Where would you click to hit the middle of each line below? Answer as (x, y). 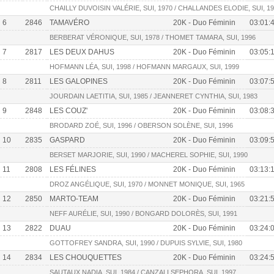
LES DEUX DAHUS (82, 52)
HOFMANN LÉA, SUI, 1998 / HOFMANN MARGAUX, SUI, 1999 (144, 67)
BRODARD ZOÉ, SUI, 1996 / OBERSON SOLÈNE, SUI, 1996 (141, 126)
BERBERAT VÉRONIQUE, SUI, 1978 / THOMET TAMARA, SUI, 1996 (153, 38)
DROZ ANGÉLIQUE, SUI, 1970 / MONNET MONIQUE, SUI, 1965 (147, 184)
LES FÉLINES (73, 170)
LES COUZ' (68, 111)
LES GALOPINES (79, 82)
